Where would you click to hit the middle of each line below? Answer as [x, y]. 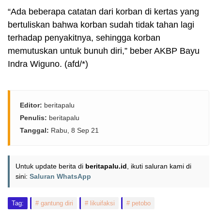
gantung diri [57, 203]
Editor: [31, 105]
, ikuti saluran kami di [159, 166]
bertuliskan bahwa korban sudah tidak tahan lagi [101, 25]
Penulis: [33, 118]
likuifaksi [102, 203]
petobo [141, 203]
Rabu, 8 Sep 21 [74, 130]
